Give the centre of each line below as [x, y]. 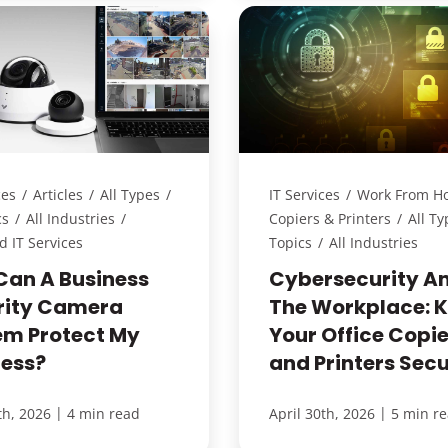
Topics [290, 243]
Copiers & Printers [329, 219]
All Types [130, 195]
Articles [58, 195]
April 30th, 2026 [321, 414]
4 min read [104, 414]
